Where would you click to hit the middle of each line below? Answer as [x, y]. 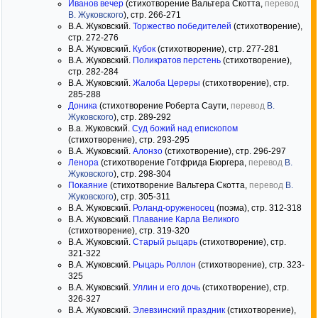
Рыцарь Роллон [164, 265]
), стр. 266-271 [152, 15]
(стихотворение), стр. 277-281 [217, 49]
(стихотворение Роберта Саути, [164, 106]
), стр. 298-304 [142, 174]
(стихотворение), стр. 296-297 [224, 151]
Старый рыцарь [165, 242]
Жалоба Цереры [166, 83]
